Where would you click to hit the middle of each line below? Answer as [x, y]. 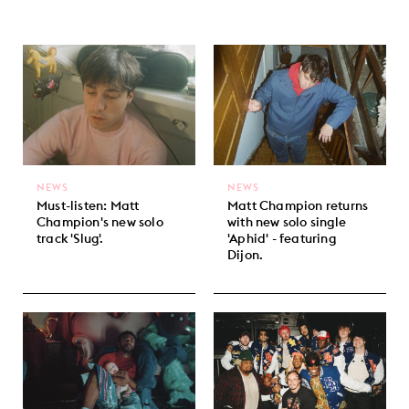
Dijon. [246, 254]
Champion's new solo [100, 221]
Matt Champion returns [298, 205]
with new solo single [287, 221]
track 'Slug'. [70, 238]
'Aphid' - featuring [282, 238]
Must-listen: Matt [88, 205]
